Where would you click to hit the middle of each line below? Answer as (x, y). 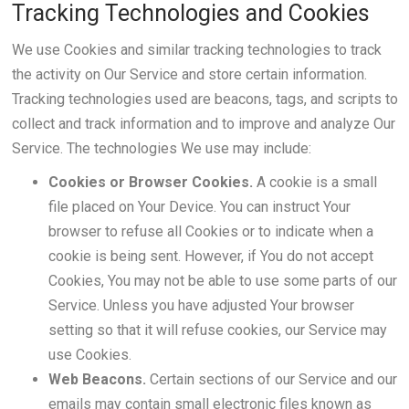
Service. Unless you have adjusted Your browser (201, 305)
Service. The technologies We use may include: (161, 148)
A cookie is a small (315, 182)
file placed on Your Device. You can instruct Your (199, 207)
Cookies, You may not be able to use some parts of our (222, 281)
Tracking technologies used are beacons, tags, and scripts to (204, 99)
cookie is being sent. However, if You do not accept (210, 256)
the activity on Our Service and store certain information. (189, 74)
